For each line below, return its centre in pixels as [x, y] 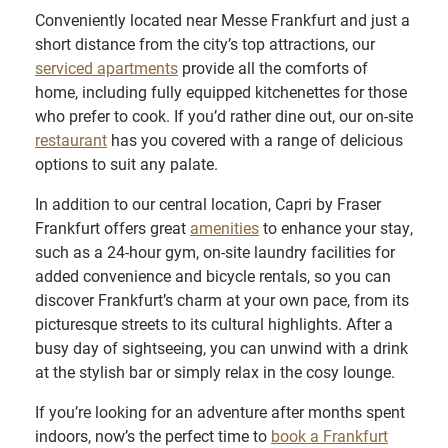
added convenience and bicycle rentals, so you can [213, 275]
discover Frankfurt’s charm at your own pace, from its [222, 299]
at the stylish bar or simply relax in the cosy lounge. [215, 371]
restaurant [71, 139]
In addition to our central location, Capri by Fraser [208, 203]
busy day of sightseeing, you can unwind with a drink [221, 347]
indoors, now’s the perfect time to [153, 435]
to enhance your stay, [336, 227]
